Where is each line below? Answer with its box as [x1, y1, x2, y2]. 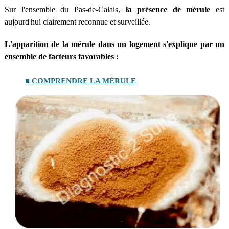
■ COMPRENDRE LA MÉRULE [25, 76, 136, 85]
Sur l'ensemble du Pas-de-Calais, [4, 5, 126, 14]
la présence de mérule [125, 5, 211, 14]
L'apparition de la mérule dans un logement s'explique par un [4, 39, 225, 49]
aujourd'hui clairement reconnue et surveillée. [4, 17, 150, 26]
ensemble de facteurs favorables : [4, 52, 119, 61]
